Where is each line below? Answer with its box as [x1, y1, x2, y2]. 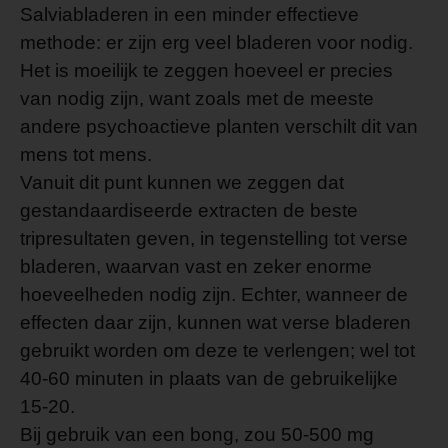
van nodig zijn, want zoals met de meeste [20, 88, 374, 109]
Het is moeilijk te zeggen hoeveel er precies [20, 60, 393, 81]
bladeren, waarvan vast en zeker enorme [20, 256, 372, 277]
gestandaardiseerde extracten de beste [20, 200, 358, 221]
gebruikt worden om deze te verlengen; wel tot [20, 340, 415, 361]
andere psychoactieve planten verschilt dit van [20, 116, 418, 137]
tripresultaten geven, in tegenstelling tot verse [20, 228, 408, 249]
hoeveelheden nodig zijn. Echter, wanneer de [20, 284, 408, 305]
